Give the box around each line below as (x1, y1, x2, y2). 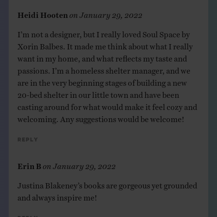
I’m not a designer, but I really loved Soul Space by (17, 29, 190, 35)
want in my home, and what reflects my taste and (17, 53, 187, 60)
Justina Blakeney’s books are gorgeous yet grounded (17, 180, 197, 186)
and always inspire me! (17, 192, 97, 199)
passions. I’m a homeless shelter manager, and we (17, 65, 190, 72)
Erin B (17, 161, 41, 167)
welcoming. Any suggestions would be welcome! (17, 114, 185, 120)
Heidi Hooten (17, 10, 68, 16)
